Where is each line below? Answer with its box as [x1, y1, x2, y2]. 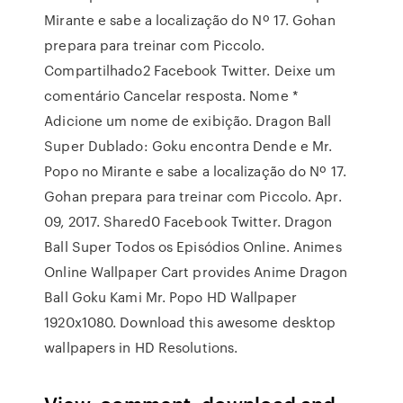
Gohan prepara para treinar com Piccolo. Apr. [44, 186, 342, 206]
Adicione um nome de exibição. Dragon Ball [44, 111, 332, 130]
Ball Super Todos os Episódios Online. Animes [44, 237, 342, 256]
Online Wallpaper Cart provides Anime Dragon [44, 262, 348, 282]
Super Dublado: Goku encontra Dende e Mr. [44, 136, 333, 156]
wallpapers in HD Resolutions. [44, 337, 238, 357]
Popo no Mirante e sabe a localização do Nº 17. [44, 161, 346, 181]
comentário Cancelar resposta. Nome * [44, 85, 299, 105]
